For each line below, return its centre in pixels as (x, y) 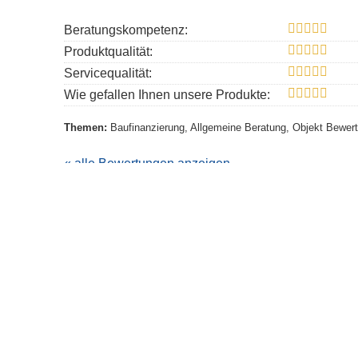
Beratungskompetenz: (126, 30)
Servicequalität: (108, 74)
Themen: (87, 128)
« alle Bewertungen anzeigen (147, 164)
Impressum (275, 330)
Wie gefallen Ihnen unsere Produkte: (167, 95)
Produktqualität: (108, 52)
